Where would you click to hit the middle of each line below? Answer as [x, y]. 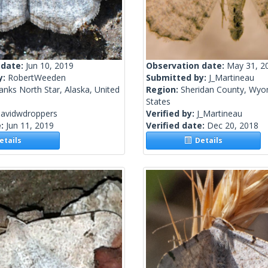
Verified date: [176, 126]
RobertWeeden [37, 78]
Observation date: [186, 66]
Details [207, 141]
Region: [163, 90]
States [158, 102]
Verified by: [171, 114]
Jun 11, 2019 [30, 126]
